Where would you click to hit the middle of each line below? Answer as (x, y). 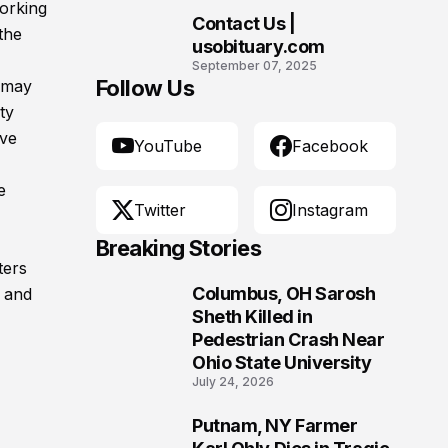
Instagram (330, 210)
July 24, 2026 (233, 381)
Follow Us (145, 88)
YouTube (168, 146)
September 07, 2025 (254, 65)
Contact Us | (244, 23)
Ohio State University (282, 362)
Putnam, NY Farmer (275, 425)
